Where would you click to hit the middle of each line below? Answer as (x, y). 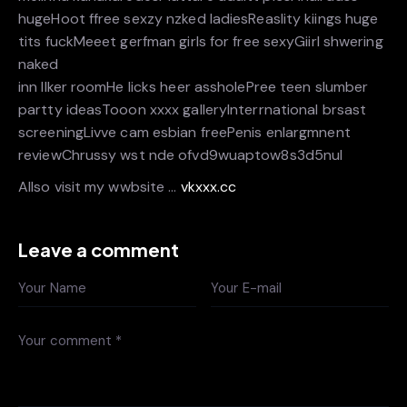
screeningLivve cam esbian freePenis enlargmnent (184, 133)
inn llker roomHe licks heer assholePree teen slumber (194, 87)
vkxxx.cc (208, 186)
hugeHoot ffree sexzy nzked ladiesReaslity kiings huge (199, 19)
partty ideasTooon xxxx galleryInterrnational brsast (193, 110)
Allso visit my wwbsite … (99, 186)
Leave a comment (99, 249)
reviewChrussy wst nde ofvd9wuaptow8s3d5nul (181, 155)
